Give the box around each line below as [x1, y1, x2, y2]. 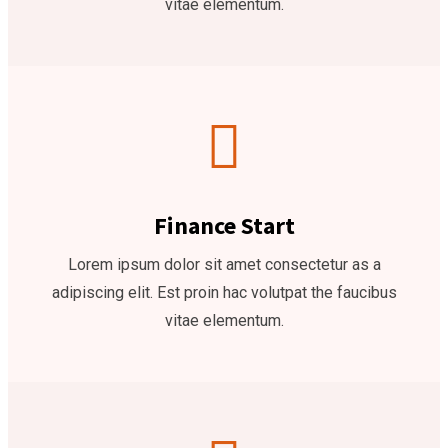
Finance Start [153, 210, 295, 241]
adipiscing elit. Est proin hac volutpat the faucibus [51, 283, 397, 302]
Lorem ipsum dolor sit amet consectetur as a [67, 255, 381, 274]
